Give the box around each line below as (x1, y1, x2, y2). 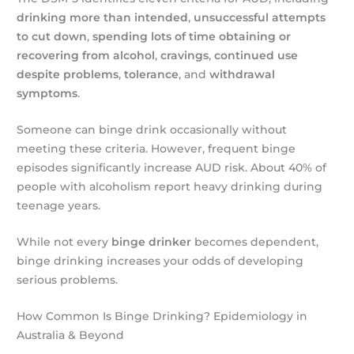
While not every (17, 235, 112, 248)
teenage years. (17, 198, 101, 212)
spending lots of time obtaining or (92, 29, 292, 43)
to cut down (17, 29, 88, 43)
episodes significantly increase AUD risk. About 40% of (17, 160, 327, 174)
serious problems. (17, 273, 119, 286)
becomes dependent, (191, 235, 319, 248)
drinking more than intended (17, 10, 189, 24)
